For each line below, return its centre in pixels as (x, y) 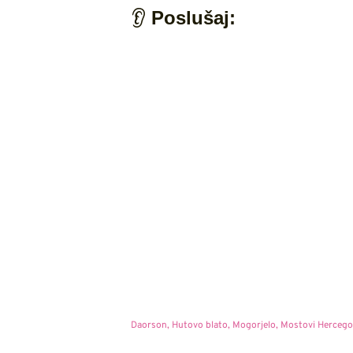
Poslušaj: (193, 17)
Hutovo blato (199, 326)
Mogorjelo (254, 326)
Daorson (149, 326)
